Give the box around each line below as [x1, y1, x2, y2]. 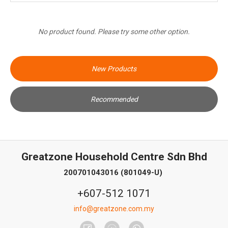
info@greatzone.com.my [74, 205, 154, 213]
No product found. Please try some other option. [38, 27, 190, 36]
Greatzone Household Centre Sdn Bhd [21, 151, 207, 163]
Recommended [90, 95, 138, 104]
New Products [92, 65, 136, 73]
